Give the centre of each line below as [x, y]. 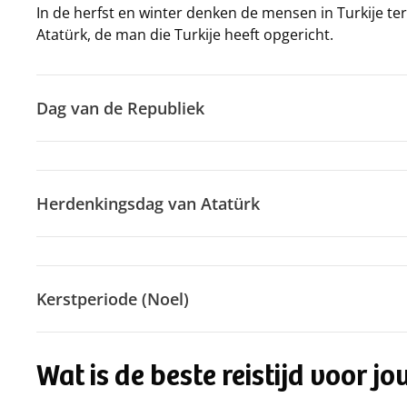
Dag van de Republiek [120, 108]
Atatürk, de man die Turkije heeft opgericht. [185, 35]
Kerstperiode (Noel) [113, 299]
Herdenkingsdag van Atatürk [148, 203]
